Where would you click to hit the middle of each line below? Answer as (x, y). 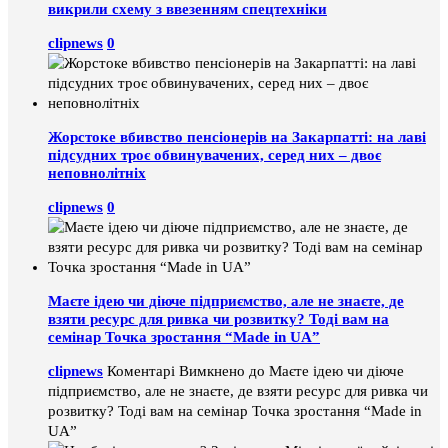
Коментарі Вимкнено (176, 370)
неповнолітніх (97, 172)
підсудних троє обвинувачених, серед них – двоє (214, 154)
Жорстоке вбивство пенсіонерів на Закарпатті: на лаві (237, 136)
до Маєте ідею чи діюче (324, 370)
